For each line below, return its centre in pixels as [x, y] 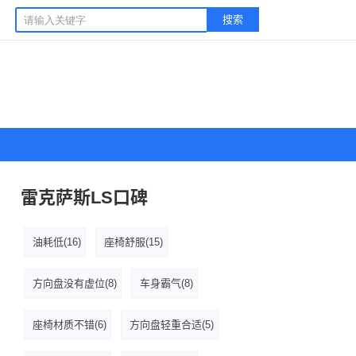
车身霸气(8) [166, 283]
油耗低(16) [57, 242]
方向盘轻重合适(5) [172, 325]
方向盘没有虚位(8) [75, 283]
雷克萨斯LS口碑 [84, 197]
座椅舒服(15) [133, 242]
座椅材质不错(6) [70, 325]
